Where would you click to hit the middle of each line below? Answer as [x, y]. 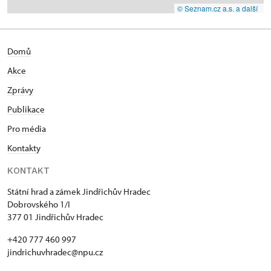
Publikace [26, 109]
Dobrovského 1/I [39, 204]
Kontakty [24, 148]
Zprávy [20, 90]
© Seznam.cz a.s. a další [217, 8]
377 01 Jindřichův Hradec [55, 217]
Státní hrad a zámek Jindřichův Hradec [79, 191]
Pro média [27, 128]
